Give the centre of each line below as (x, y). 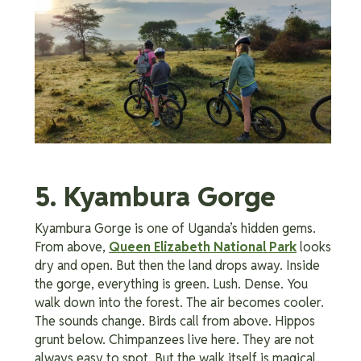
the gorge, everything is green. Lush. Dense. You (171, 284)
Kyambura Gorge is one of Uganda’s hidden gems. (175, 228)
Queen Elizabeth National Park (203, 247)
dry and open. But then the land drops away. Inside (177, 265)
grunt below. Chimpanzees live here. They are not (174, 339)
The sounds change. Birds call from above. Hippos (175, 321)
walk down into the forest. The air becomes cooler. (179, 302)
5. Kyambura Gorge (155, 197)
